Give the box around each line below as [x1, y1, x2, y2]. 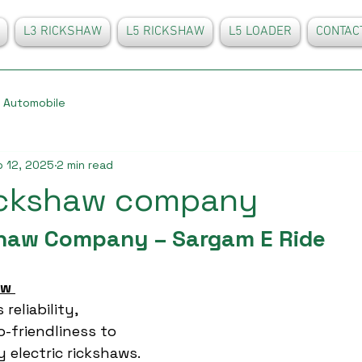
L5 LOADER [229, 23, 292, 40]
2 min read [57, 157, 113, 172]
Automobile [3, 95, 65, 110]
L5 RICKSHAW [126, 23, 204, 40]
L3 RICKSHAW [23, 23, 102, 40]
